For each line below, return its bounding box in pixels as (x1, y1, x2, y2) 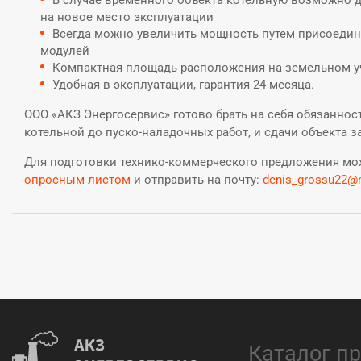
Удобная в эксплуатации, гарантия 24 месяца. (52, 77, 314, 92)
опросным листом (24, 172, 131, 187)
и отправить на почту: (131, 172, 263, 187)
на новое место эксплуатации (40, 10, 214, 24)
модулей (40, 44, 89, 58)
